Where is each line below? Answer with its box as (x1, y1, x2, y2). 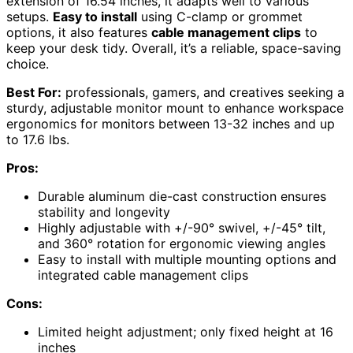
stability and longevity (38, 203, 170, 220)
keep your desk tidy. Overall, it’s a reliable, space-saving (6, 39, 341, 56)
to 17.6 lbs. (6, 131, 69, 147)
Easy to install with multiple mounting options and (38, 251, 336, 267)
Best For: (6, 84, 61, 100)
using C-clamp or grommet (137, 8, 303, 24)
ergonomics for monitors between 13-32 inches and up (6, 115, 335, 132)
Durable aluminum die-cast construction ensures (38, 188, 326, 204)
